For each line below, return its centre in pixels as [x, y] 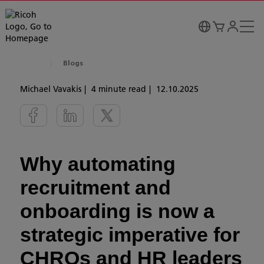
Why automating [98, 164]
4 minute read [119, 89]
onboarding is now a [117, 211]
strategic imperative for [130, 235]
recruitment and [95, 187]
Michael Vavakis [51, 89]
